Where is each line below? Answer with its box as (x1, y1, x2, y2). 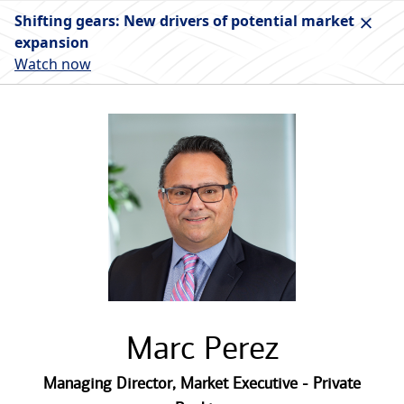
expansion (14, 32, 89, 52)
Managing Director (43, 373, 172, 393)
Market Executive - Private (180, 373, 361, 393)
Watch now (14, 54, 91, 74)
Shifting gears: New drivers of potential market (14, 11, 354, 31)
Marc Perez (125, 328, 279, 367)
